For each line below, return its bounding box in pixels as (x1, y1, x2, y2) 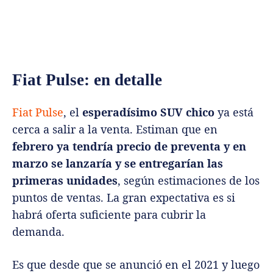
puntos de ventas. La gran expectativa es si (12, 190, 235, 205)
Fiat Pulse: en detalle (12, 71, 162, 90)
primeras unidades (12, 173, 118, 188)
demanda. (12, 224, 65, 239)
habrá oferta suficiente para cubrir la (12, 207, 206, 222)
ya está (214, 105, 253, 120)
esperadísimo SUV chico (79, 105, 214, 120)
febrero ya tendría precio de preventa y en (12, 139, 246, 154)
